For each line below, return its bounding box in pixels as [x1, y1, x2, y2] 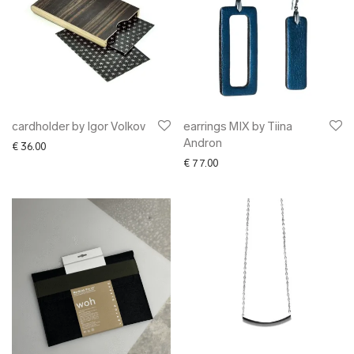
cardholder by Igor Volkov [12, 122, 145, 134]
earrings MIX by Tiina [183, 122, 292, 134]
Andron [183, 138, 222, 150]
